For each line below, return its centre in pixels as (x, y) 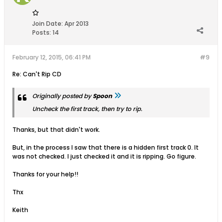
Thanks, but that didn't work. (56, 130)
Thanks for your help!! (45, 174)
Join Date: (48, 24)
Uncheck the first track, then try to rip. (87, 109)
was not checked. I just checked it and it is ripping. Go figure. (104, 156)
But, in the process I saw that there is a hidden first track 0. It (106, 147)
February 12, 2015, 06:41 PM (52, 57)
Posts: (42, 32)
